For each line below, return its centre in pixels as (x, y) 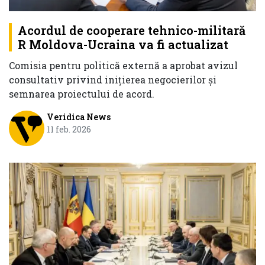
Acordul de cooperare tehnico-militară (132, 30)
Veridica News (78, 117)
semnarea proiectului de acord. (82, 94)
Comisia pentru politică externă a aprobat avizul (123, 66)
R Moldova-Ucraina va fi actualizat (123, 45)
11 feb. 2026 (69, 130)
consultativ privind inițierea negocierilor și (113, 80)
